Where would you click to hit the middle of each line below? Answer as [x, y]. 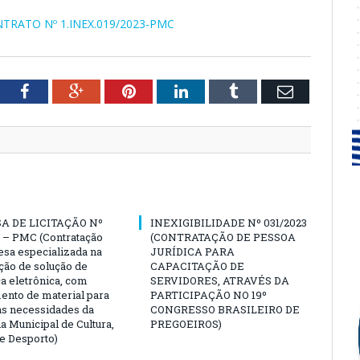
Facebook [59, 91]
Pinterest [164, 91]
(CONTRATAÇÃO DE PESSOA [223, 237]
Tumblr [261, 91]
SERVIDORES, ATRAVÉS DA [220, 280]
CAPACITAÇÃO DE [197, 266]
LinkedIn [217, 91]
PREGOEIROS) [186, 324]
